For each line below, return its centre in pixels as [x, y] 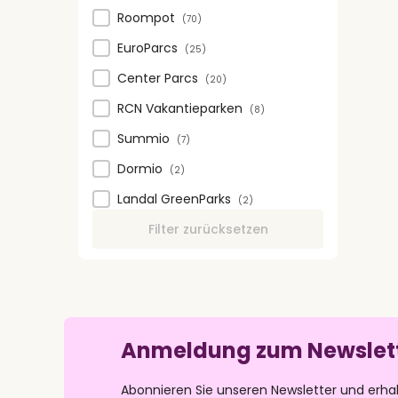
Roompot [148, 18]
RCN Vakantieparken [182, 108]
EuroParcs [149, 48]
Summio [145, 139]
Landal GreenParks [176, 199]
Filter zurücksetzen [208, 229]
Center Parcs [159, 78]
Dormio [142, 169]
